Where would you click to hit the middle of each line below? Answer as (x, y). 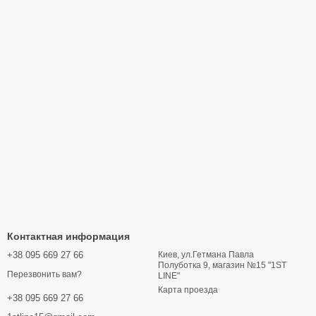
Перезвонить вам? (44, 274)
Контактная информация (68, 237)
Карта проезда (188, 290)
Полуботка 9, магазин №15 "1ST (222, 266)
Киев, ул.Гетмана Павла (206, 255)
